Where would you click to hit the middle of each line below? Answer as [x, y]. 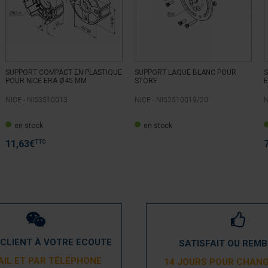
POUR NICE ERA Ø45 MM [46, 81]
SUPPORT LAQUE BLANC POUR [185, 72]
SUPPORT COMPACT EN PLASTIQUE [64, 72]
